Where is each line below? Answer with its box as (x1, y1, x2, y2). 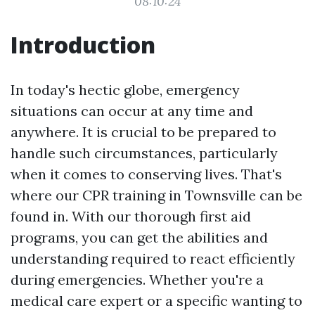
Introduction (11, 30, 155, 60)
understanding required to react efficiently (11, 250, 295, 267)
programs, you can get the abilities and (11, 229, 268, 246)
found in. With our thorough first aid (11, 207, 251, 225)
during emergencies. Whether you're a (11, 271, 264, 288)
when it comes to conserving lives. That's (11, 165, 282, 183)
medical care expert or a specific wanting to (11, 292, 302, 309)
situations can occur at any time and (11, 102, 253, 120)
